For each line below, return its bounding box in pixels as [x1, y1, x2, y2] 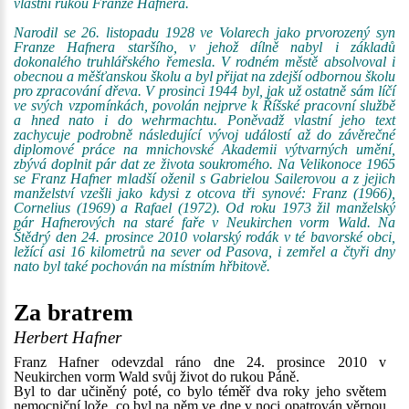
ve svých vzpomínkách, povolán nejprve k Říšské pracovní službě [14, 98, 395, 113]
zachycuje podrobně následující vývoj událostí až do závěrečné [14, 127, 395, 142]
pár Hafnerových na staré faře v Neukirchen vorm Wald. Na [14, 215, 395, 230]
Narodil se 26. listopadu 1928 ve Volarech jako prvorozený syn [14, 25, 395, 40]
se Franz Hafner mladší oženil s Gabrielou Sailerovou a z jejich [14, 171, 395, 186]
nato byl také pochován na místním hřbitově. [14, 258, 270, 274]
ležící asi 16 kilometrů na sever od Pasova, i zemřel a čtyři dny [14, 244, 395, 259]
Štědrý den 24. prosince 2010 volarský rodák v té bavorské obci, [14, 229, 395, 245]
